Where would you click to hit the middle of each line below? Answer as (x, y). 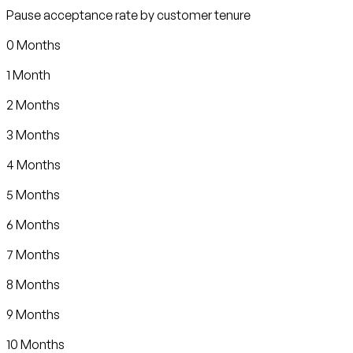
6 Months (33, 224)
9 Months (33, 314)
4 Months (33, 164)
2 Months (33, 104)
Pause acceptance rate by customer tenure (128, 15)
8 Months (33, 284)
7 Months (33, 254)
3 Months (33, 134)
